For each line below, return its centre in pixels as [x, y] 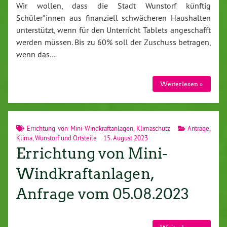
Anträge [199, 128]
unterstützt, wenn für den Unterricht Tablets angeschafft [113, 30]
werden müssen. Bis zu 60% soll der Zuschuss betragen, [113, 42]
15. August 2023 [125, 138]
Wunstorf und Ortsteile [66, 138]
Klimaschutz [154, 128]
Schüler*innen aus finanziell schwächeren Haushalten [113, 17]
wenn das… [36, 54]
